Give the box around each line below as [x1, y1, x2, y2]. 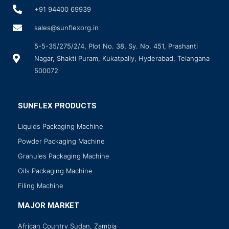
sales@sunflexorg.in [34, 24, 99, 32]
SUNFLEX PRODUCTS [18, 101, 97, 111]
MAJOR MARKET [18, 201, 79, 211]
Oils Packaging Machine [18, 167, 93, 175]
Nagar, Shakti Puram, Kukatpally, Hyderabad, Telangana [34, 54, 210, 63]
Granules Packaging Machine [18, 152, 109, 161]
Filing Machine [18, 181, 63, 190]
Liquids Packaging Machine [18, 122, 103, 131]
